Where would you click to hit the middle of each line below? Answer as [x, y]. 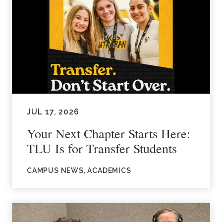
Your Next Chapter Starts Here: [109, 133]
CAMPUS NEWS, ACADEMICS [79, 170]
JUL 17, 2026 [53, 111]
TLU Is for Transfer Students [102, 148]
